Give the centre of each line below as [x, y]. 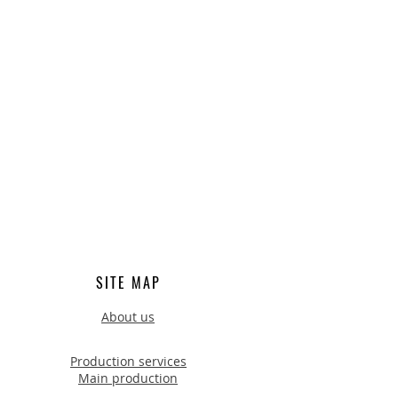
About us [128, 317]
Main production [128, 378]
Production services [128, 361]
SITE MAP [128, 283]
